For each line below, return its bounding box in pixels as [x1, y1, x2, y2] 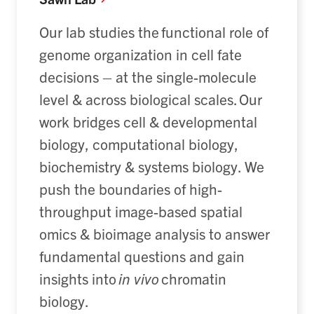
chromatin [159, 269, 226, 288]
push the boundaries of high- [39, 179, 222, 198]
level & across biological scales [39, 90, 233, 109]
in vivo [118, 269, 159, 288]
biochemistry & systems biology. [39, 157, 241, 176]
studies [86, 22, 135, 41]
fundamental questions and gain [39, 247, 245, 266]
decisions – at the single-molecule [39, 67, 257, 86]
